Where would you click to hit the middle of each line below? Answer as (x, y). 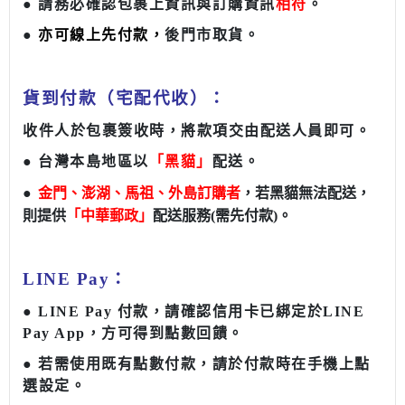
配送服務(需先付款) (215, 216)
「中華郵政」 (109, 216)
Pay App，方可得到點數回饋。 (133, 334)
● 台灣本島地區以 (86, 162)
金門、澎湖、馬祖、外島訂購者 (139, 193)
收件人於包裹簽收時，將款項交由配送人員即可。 (197, 131)
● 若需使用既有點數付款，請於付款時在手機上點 (197, 364)
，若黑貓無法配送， (306, 193)
